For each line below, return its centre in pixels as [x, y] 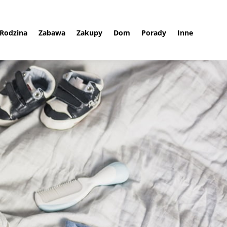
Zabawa [52, 32]
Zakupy [89, 32]
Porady [154, 32]
